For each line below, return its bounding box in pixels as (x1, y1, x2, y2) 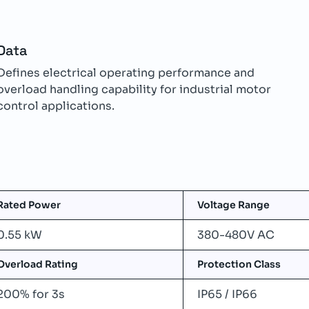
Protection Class (197, 258, 281, 270)
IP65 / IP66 (197, 287, 258, 301)
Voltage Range (197, 199, 270, 211)
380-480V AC (197, 228, 275, 242)
